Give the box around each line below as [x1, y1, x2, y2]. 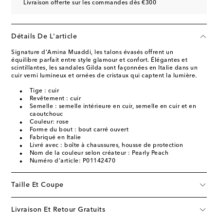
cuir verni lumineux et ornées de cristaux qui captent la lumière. [11, 73, 197, 79]
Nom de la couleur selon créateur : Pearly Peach [29, 150, 168, 156]
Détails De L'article [11, 33, 77, 40]
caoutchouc [29, 111, 63, 117]
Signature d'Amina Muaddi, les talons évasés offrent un [11, 49, 173, 55]
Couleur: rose [29, 119, 69, 125]
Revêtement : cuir [29, 95, 81, 102]
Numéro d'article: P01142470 [29, 158, 115, 164]
